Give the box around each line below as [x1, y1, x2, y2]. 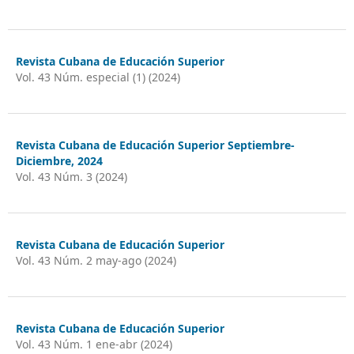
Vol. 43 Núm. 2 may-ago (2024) [15, 252, 176, 268]
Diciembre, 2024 [15, 153, 103, 168]
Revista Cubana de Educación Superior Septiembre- [15, 137, 295, 153]
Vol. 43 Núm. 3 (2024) [15, 168, 127, 184]
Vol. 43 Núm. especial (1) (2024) [15, 69, 180, 85]
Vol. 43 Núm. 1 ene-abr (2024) [15, 336, 172, 352]
